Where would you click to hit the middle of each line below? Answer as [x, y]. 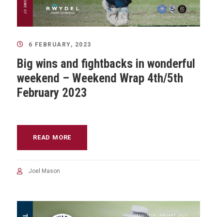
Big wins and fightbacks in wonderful [106, 63]
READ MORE [52, 137]
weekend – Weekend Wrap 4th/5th [100, 78]
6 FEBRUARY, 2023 [60, 44]
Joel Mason [44, 171]
